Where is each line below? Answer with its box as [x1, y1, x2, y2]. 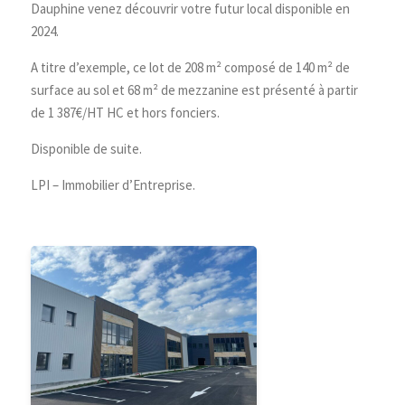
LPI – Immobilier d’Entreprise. [31, 176, 196, 194]
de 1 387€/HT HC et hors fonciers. [31, 104, 221, 122]
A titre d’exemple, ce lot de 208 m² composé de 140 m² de [31, 59, 351, 77]
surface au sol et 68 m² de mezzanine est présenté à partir [31, 81, 359, 99]
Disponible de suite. [31, 140, 143, 158]
